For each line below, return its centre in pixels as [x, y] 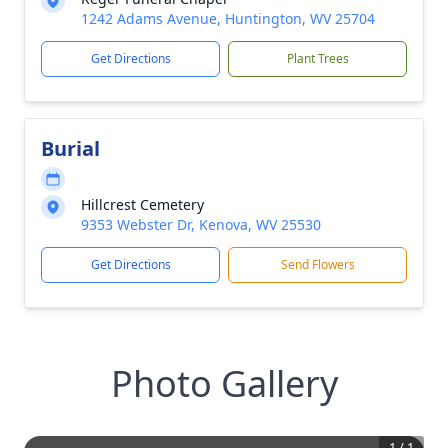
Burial [70, 148]
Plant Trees [317, 58]
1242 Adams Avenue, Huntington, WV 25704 [228, 18]
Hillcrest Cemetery [142, 204]
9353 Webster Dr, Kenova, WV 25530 [201, 224]
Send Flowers [317, 264]
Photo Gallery [224, 383]
